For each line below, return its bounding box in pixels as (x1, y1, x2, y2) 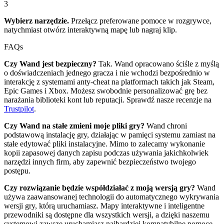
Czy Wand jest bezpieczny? (4, 59, 96, 68)
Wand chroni (144, 121, 187, 130)
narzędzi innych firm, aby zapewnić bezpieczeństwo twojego (4, 157, 196, 166)
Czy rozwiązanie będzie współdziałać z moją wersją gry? (4, 183, 197, 192)
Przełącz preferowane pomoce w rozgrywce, (69, 16, 211, 25)
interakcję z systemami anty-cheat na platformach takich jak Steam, (4, 77, 214, 86)
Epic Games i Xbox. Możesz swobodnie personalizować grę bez (4, 86, 207, 95)
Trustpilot (4, 104, 34, 113)
